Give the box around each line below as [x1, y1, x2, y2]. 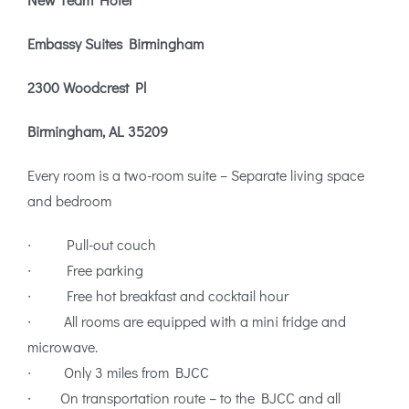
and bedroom [27, 191, 111, 211]
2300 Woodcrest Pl [27, 78, 146, 98]
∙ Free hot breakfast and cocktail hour [27, 286, 288, 306]
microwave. [27, 337, 98, 357]
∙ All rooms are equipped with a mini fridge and [27, 311, 346, 331]
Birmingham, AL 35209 [27, 121, 168, 142]
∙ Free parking [27, 260, 143, 280]
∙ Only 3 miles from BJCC [27, 362, 209, 383]
